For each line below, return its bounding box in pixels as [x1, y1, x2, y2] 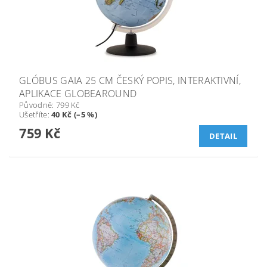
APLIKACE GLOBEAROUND [19, 86, 137, 100]
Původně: [19, 99, 56, 110]
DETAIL [209, 131, 237, 142]
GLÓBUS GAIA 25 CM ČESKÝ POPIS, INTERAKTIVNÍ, [19, 73, 241, 87]
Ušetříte [19, 108, 48, 120]
